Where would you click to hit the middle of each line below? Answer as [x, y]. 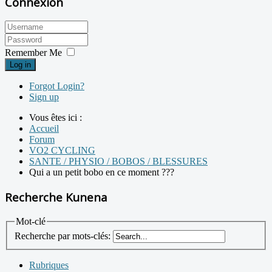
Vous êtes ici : [58, 118]
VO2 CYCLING [62, 151]
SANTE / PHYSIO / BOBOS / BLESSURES [118, 161]
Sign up [44, 97]
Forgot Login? [57, 86]
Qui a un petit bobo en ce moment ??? [102, 172]
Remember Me [33, 53]
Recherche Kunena [56, 197]
